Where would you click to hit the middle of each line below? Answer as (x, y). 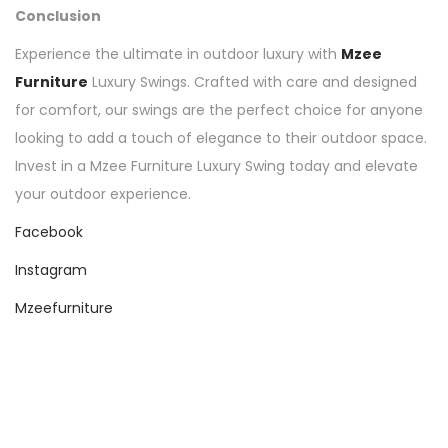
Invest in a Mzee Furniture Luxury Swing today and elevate (216, 166)
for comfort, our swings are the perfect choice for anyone (219, 110)
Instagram (51, 270)
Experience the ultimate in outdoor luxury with (178, 54)
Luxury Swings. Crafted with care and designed (252, 82)
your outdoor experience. (103, 194)
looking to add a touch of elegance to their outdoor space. (221, 138)
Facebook (49, 232)
